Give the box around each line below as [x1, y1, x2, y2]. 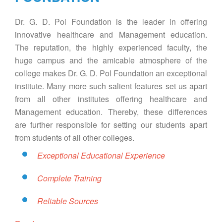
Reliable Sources [37, 195, 98, 207]
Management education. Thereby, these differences [15, 106, 207, 118]
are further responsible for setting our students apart [15, 119, 207, 131]
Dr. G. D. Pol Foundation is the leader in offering [15, 16, 207, 28]
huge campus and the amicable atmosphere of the [15, 55, 207, 66]
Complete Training [37, 172, 102, 184]
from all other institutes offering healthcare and [15, 93, 207, 105]
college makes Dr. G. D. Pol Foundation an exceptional [15, 67, 207, 79]
